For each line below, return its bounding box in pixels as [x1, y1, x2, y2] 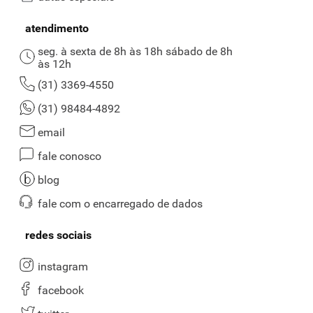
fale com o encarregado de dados [38, 197, 203, 211]
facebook [38, 284, 84, 298]
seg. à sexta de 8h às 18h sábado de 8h [38, 45, 233, 59]
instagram [38, 260, 88, 274]
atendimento [24, 22, 89, 36]
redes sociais [24, 228, 92, 242]
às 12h [38, 57, 71, 71]
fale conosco [38, 150, 101, 163]
